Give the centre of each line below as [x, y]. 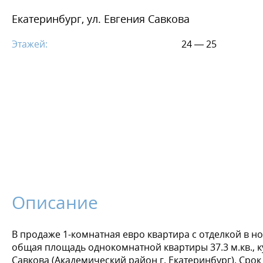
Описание [55, 203]
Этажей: [30, 44]
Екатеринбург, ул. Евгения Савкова [101, 19]
